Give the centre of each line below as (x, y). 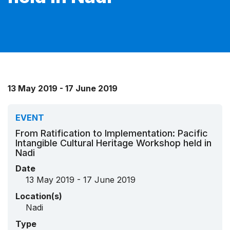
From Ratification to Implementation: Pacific (112, 133)
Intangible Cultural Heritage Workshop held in (113, 143)
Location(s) (39, 196)
